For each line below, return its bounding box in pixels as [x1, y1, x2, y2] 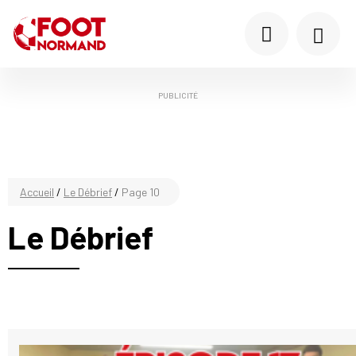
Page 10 [122, 185, 160, 199]
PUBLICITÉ [158, 91, 198, 100]
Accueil [20, 185, 54, 199]
